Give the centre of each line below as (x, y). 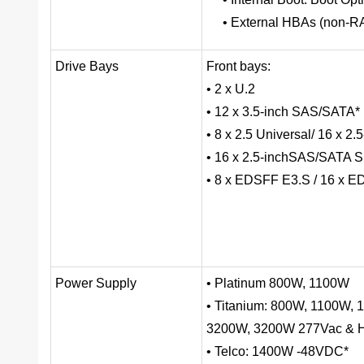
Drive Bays (87, 67)
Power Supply (96, 284)
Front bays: (238, 67)
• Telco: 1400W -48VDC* (277, 352)
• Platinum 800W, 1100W (278, 284)
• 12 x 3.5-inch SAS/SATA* (283, 112)
